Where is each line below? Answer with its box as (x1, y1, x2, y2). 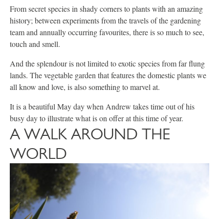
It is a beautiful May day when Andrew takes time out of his (10, 101, 195, 111)
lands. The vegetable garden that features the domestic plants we (10, 70, 206, 80)
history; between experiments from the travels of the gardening (10, 15, 201, 25)
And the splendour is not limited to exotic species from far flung (10, 58, 205, 68)
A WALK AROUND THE (10, 125, 170, 143)
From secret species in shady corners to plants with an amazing (10, 3, 203, 14)
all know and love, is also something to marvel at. (10, 82, 160, 92)
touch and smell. (10, 39, 60, 49)
